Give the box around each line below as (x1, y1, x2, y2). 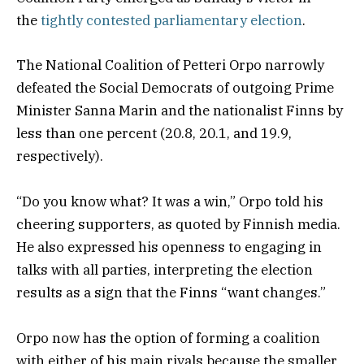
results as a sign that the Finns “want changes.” (16, 283, 329, 301)
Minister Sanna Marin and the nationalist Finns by (16, 101, 343, 119)
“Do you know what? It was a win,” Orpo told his (16, 192, 323, 210)
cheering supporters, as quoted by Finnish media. (16, 214, 340, 233)
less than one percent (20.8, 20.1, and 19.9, (16, 123, 292, 142)
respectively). (16, 146, 103, 165)
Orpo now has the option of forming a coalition (16, 328, 320, 347)
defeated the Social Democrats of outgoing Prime (16, 78, 334, 97)
